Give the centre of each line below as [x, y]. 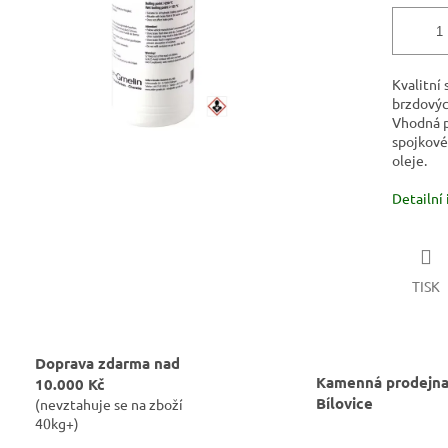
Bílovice [344, 402]
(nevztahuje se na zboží [109, 403]
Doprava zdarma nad [107, 362]
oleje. [409, 160]
